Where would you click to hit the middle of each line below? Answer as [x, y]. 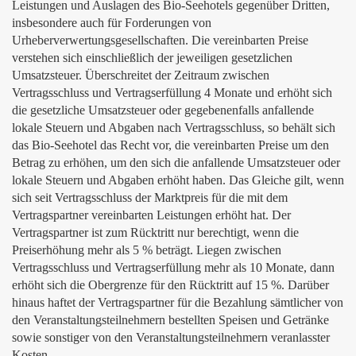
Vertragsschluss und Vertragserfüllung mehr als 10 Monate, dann [173, 267]
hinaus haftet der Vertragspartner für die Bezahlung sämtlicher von [178, 302]
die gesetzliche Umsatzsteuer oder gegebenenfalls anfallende [163, 110]
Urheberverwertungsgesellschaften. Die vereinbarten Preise [160, 40]
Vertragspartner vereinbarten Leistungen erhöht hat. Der [151, 215]
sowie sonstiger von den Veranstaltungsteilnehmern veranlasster [171, 337]
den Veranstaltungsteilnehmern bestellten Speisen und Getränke [170, 320]
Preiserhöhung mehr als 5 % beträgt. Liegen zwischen [147, 250]
